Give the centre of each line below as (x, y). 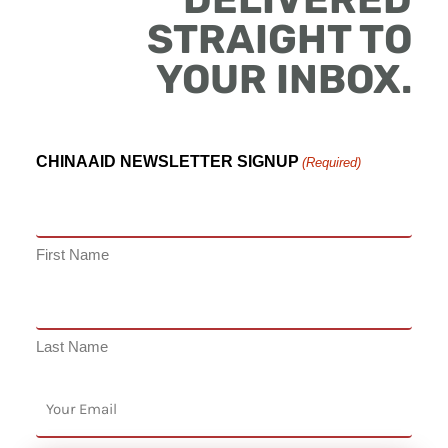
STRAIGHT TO (280, 40)
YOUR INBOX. (284, 80)
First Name (72, 255)
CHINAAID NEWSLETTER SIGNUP (167, 162)
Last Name (71, 347)
